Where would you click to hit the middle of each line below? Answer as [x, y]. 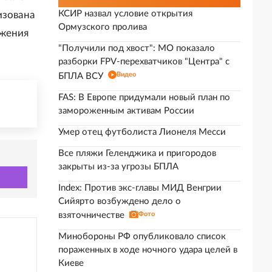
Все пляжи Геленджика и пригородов [137, 153]
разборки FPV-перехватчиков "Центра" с [144, 62]
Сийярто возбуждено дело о [120, 201]
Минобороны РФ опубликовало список [142, 236]
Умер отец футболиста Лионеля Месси [142, 132]
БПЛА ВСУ [81, 76]
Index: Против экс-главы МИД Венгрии [140, 188]
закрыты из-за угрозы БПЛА [118, 167]
